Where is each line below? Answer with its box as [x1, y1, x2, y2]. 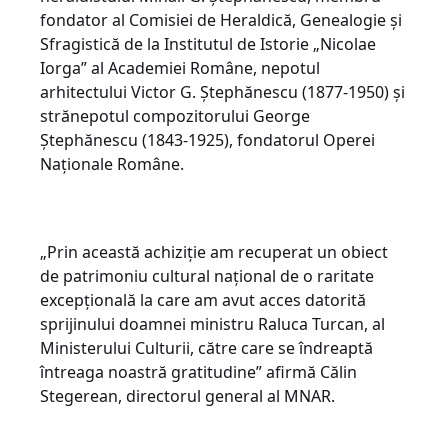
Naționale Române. [40, 152, 184, 175]
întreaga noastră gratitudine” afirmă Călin [40, 360, 357, 383]
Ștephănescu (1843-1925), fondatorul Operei [40, 128, 375, 151]
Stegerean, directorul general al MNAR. [40, 384, 335, 407]
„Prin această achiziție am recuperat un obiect [40, 240, 388, 263]
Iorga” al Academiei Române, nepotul [40, 56, 320, 79]
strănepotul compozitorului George [40, 104, 310, 127]
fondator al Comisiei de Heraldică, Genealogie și [40, 8, 402, 31]
